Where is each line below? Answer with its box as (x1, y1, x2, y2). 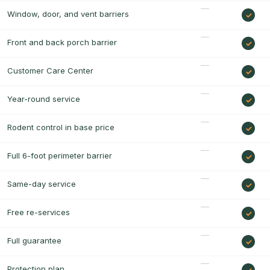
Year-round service (7, 93, 80, 104)
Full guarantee (7, 235, 61, 245)
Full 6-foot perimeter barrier (7, 150, 112, 160)
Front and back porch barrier (7, 37, 117, 47)
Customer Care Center (7, 65, 93, 75)
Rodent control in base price (7, 122, 115, 132)
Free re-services (7, 207, 70, 217)
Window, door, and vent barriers (7, 8, 129, 19)
